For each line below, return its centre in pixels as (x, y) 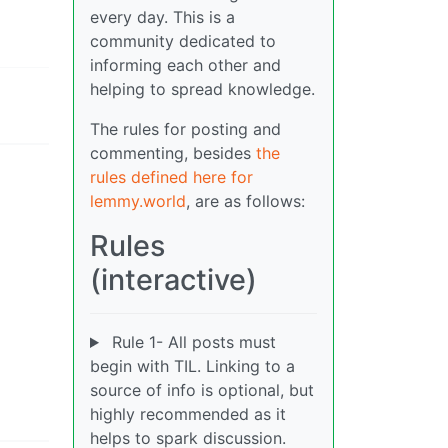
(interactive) (173, 279)
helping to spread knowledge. (202, 89)
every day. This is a (162, 17)
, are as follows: (245, 201)
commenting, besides (173, 153)
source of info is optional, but (202, 390)
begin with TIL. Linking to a (192, 366)
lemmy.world (138, 201)
